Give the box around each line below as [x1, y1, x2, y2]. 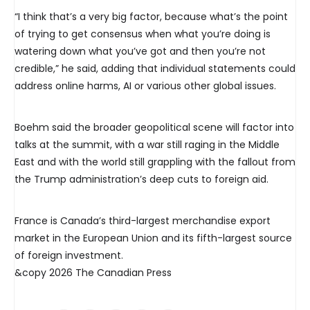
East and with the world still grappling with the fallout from [15, 155, 295, 170]
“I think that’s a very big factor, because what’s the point [15, 10, 288, 24]
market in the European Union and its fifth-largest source [15, 231, 292, 246]
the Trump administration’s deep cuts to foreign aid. [15, 172, 268, 187]
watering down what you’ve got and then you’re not [15, 44, 266, 59]
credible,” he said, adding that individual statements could [15, 62, 295, 76]
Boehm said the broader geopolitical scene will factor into [15, 120, 294, 135]
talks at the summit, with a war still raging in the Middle [15, 138, 280, 152]
